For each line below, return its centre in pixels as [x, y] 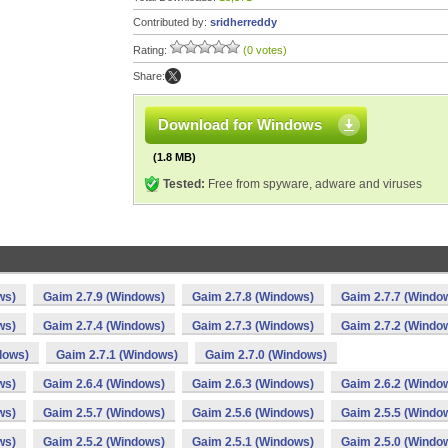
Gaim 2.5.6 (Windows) [253, 413]
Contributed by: [171, 22]
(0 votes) [265, 50]
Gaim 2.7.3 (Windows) [253, 326]
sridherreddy [243, 22]
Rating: [151, 50]
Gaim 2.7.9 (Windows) [104, 297]
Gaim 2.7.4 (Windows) [104, 326]
